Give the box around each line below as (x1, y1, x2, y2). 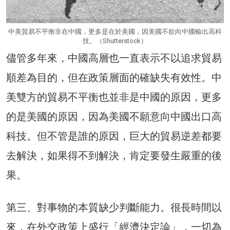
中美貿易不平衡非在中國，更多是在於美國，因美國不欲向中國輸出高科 (8, 27, 222, 35)
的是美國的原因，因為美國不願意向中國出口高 (6, 110, 222, 123)
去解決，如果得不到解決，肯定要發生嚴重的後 (6, 149, 222, 162)
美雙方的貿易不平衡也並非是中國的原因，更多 (6, 90, 222, 103)
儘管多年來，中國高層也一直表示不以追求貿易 (6, 51, 222, 64)
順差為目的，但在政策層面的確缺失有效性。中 (6, 71, 222, 84)
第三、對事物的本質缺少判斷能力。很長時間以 (6, 201, 222, 214)
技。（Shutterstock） (83, 36, 147, 45)
